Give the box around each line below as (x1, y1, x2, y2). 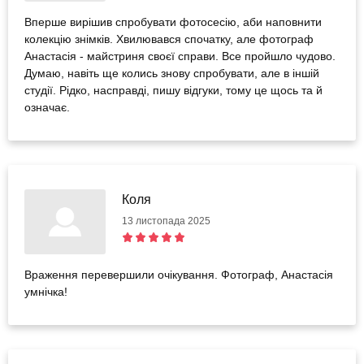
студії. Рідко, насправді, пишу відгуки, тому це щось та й (24, 84, 323, 97)
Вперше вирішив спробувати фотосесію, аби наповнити (24, 15, 322, 28)
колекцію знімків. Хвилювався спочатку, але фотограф (24, 32, 314, 45)
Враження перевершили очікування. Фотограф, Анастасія (24, 268, 333, 281)
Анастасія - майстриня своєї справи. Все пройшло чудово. (24, 50, 336, 63)
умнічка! (24, 285, 67, 298)
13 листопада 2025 (122, 215, 210, 227)
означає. (24, 101, 70, 114)
